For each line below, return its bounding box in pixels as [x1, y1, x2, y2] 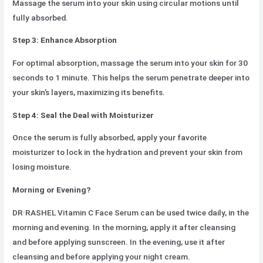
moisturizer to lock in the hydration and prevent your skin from [12, 147, 243, 157]
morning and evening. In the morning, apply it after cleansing [12, 222, 236, 232]
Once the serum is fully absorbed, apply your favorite [12, 133, 207, 143]
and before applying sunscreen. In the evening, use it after [12, 237, 225, 247]
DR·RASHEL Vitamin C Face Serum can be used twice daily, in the [12, 207, 249, 217]
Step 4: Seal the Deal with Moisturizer [12, 110, 154, 120]
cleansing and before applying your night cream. [12, 251, 191, 261]
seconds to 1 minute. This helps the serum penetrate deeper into [12, 72, 250, 82]
